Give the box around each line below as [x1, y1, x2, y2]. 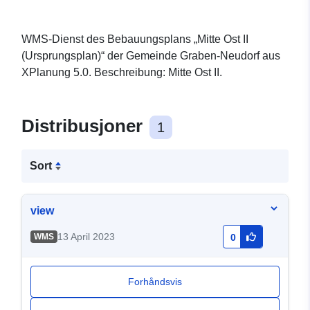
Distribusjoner [21, 116, 147, 137]
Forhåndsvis [128, 276, 182, 288]
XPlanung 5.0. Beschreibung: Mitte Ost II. [21, 66, 222, 79]
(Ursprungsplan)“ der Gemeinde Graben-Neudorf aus [21, 50, 280, 62]
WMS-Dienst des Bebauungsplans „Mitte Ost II [21, 33, 248, 46]
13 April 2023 [57, 231, 115, 243]
